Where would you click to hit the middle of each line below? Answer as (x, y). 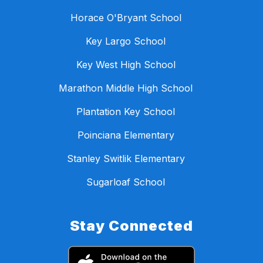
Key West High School (126, 65)
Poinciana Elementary (126, 135)
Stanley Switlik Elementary (126, 159)
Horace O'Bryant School (126, 18)
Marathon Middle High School (126, 88)
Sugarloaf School (126, 182)
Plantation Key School (126, 112)
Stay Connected (131, 226)
